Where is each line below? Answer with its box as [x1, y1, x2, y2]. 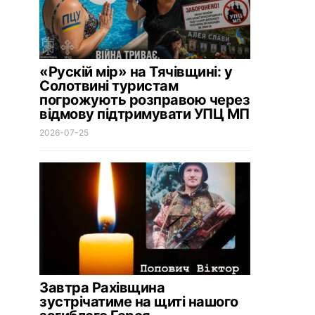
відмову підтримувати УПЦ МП [39, 105, 250, 122]
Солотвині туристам [39, 77, 178, 94]
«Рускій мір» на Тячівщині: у [39, 63, 232, 80]
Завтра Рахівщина [39, 279, 165, 296]
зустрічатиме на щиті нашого [39, 293, 238, 310]
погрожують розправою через [39, 91, 250, 108]
